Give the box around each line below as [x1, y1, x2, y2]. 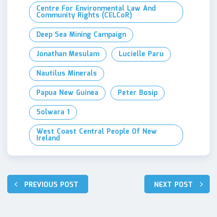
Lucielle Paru [119, 49, 164, 60]
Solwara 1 [36, 107, 70, 118]
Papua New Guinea [36, 88, 98, 99]
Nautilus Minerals [36, 68, 97, 79]
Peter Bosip [118, 88, 157, 99]
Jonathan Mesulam [36, 49, 99, 60]
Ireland [36, 133, 60, 144]
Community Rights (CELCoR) [36, 10, 132, 21]
